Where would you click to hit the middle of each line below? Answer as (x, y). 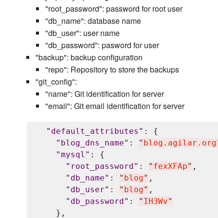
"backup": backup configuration (89, 57)
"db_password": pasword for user (102, 45)
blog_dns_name (92, 143)
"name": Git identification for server (104, 94)
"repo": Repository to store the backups (112, 70)
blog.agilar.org (180, 143)
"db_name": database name (93, 21)
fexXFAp (170, 166)
